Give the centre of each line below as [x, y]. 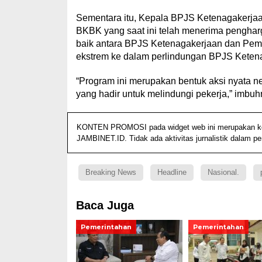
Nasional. [223, 172]
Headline [172, 172]
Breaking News [111, 172]
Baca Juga [105, 205]
